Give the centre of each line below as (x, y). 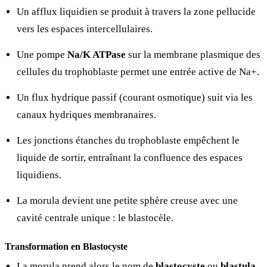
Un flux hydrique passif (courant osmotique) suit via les (135, 97)
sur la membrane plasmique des (193, 54)
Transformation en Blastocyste (66, 246)
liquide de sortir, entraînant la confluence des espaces (130, 157)
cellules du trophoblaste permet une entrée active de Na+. (138, 72)
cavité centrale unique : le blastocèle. (95, 218)
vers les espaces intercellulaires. (85, 29)
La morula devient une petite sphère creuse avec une (127, 200)
